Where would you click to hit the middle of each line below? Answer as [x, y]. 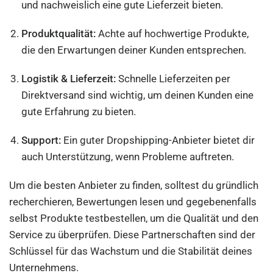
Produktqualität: [58, 34]
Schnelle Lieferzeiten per [173, 79]
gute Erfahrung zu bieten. [79, 112]
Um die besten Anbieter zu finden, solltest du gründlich [134, 185]
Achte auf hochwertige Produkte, [172, 34]
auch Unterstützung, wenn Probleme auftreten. [128, 157]
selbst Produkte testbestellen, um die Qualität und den [134, 218]
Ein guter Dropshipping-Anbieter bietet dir [158, 140]
